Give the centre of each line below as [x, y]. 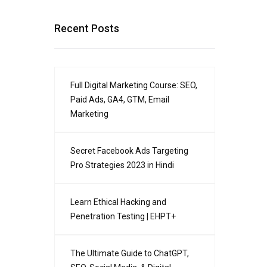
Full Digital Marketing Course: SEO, [134, 85]
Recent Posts [87, 28]
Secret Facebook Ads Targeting [129, 151]
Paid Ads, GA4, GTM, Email [120, 100]
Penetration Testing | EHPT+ [123, 216]
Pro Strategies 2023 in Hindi [122, 165]
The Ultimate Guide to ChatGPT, [130, 253]
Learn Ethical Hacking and [118, 202]
